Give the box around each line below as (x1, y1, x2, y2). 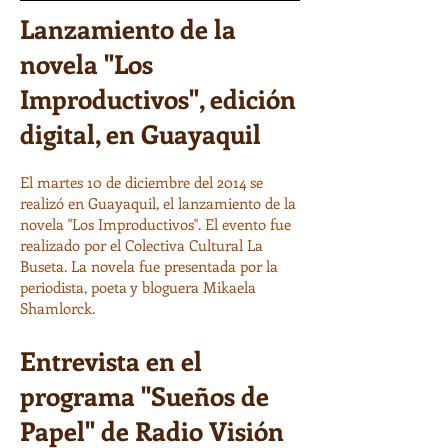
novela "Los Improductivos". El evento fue (20, 214, 291, 235)
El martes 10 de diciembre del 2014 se (20, 172, 263, 193)
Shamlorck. (20, 298, 95, 319)
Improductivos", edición (20, 81, 296, 117)
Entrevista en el (20, 343, 202, 379)
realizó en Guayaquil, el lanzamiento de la (20, 193, 296, 214)
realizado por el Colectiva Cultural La (20, 235, 263, 256)
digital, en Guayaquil (20, 116, 261, 152)
